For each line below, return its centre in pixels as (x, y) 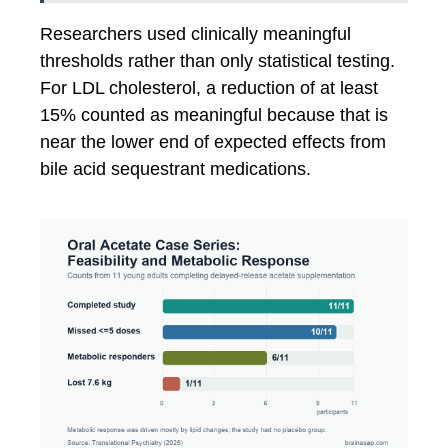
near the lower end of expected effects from (213, 142)
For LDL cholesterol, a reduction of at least (209, 88)
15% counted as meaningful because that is (214, 115)
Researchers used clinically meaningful (195, 34)
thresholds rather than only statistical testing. (217, 61)
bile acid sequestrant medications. (175, 169)
